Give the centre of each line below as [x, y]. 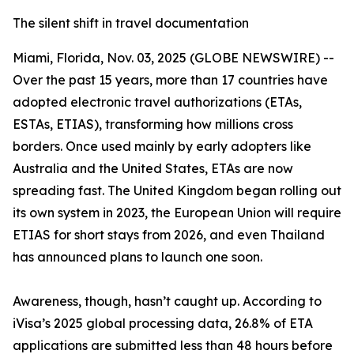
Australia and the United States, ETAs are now [153, 168]
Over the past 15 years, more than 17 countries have [170, 80]
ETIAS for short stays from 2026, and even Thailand [169, 235]
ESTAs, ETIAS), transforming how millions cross [153, 124]
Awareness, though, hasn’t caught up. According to [167, 301]
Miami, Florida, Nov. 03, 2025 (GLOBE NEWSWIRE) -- [173, 58]
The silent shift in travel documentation [131, 23]
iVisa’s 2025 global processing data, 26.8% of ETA [163, 323]
